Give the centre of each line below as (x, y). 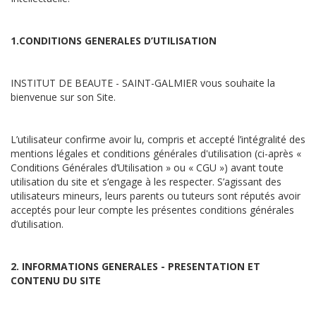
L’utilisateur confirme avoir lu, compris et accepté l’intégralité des (158, 139)
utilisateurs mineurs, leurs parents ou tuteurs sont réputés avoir (156, 196)
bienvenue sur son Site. (65, 97)
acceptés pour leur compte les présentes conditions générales (152, 210)
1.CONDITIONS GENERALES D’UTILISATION (114, 41)
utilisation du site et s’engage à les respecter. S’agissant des (146, 182)
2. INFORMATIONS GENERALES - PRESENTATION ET (135, 266)
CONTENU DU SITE (56, 280)
